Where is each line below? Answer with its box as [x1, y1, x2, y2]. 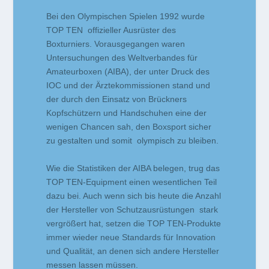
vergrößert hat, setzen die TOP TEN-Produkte [46, 218, 222, 228]
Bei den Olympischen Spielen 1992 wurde [46, 11, 205, 22]
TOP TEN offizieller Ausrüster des [46, 25, 177, 35]
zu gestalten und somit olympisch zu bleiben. [46, 136, 219, 146]
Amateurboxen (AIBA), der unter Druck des [46, 67, 210, 77]
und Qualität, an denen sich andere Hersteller [46, 246, 220, 256]
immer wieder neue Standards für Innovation [46, 232, 216, 242]
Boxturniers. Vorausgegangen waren [46, 39, 186, 49]
